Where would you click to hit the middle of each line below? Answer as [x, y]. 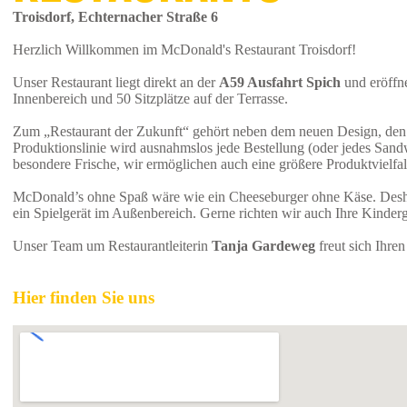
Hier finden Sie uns [84, 298]
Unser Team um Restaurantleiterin [112, 246]
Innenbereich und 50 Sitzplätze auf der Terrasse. [150, 99]
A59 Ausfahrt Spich [280, 83]
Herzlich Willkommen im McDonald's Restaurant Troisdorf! [184, 50]
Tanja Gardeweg [263, 246]
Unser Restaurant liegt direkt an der [116, 83]
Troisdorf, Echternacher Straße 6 [115, 17]
